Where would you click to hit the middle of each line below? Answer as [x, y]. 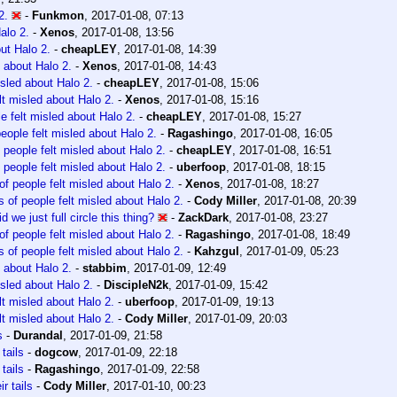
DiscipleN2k [136, 285]
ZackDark [203, 218]
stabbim [105, 269]
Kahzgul [217, 252]
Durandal [38, 336]
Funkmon [58, 16]
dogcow [56, 353]
